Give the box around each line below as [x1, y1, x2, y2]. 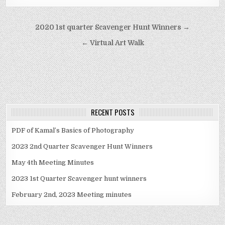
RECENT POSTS [90, 106, 135, 118]
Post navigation [5, 19, 107, 38]
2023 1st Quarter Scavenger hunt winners [12, 175, 147, 183]
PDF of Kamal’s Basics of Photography [12, 127, 135, 135]
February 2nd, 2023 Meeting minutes [12, 191, 132, 199]
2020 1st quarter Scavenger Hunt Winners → [35, 24, 190, 32]
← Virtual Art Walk [81, 39, 144, 47]
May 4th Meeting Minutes [12, 159, 94, 167]
